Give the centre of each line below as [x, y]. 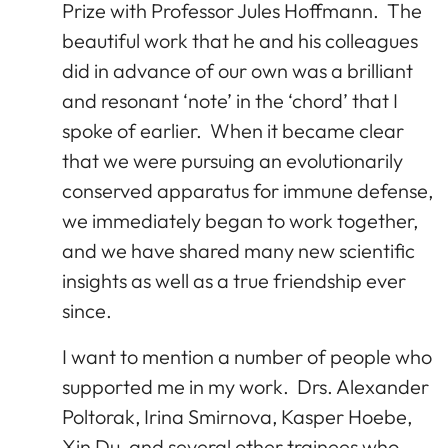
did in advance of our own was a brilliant [237, 70]
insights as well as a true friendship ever [234, 280]
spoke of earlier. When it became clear [233, 130]
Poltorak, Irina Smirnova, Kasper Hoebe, [237, 416]
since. [87, 310]
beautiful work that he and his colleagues [240, 40]
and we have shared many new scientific [238, 250]
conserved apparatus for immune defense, [247, 190]
